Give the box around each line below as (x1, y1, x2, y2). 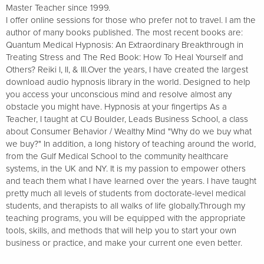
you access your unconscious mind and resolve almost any (6, 89, 232, 100)
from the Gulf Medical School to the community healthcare (6, 151, 229, 162)
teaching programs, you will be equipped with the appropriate (6, 213, 246, 224)
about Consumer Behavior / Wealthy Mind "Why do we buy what (6, 126, 252, 137)
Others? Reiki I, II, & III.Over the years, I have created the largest (6, 64, 248, 75)
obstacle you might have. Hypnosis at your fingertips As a (6, 101, 227, 113)
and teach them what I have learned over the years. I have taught (6, 176, 256, 187)
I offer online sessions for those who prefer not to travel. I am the (6, 15, 256, 26)
